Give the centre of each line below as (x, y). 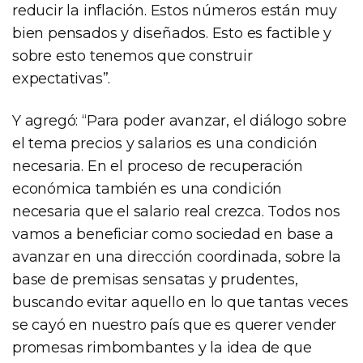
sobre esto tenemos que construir (132, 56)
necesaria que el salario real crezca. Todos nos (176, 212)
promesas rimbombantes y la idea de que (162, 348)
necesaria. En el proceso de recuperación (158, 167)
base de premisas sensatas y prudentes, (155, 280)
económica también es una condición (147, 189)
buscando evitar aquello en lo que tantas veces (180, 303)
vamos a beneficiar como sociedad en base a (173, 235)
